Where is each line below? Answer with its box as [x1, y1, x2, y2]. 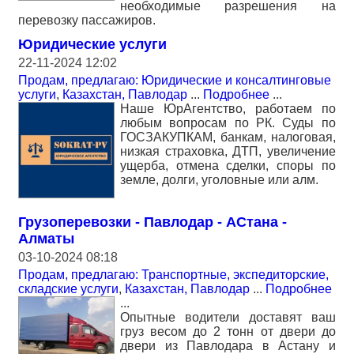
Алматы [18, 231, 74, 247]
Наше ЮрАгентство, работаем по [120, 102, 336, 115]
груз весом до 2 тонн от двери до [120, 325, 336, 338]
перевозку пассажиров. [18, 13, 156, 27]
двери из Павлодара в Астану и [120, 339, 336, 352]
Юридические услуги [18, 36, 167, 52]
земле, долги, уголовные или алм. [120, 173, 318, 186]
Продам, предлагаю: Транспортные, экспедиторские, [18, 268, 329, 281]
